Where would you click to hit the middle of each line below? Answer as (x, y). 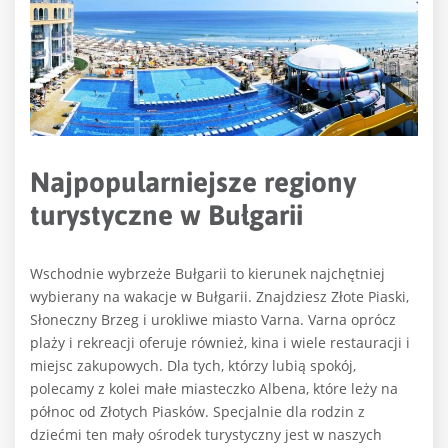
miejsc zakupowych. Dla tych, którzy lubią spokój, (193, 366)
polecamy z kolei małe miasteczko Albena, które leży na (214, 389)
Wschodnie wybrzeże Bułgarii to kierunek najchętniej (207, 274)
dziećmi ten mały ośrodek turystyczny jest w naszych (206, 435)
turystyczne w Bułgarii (166, 215)
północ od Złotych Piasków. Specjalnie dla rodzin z (197, 412)
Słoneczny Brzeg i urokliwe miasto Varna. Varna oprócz (213, 320)
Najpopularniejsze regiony (193, 182)
